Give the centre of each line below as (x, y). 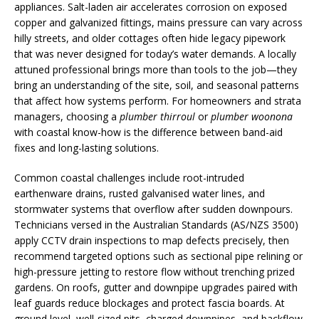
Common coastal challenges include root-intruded (129, 178)
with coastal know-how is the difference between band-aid (148, 132)
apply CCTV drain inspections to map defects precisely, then (152, 240)
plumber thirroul (157, 116)
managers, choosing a (67, 116)
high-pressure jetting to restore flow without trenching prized (155, 272)
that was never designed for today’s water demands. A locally (155, 54)
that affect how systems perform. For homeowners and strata (158, 101)
